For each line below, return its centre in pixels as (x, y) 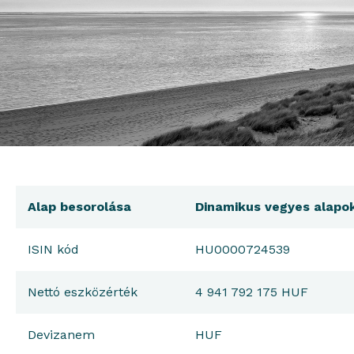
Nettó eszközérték (83, 292)
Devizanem (61, 335)
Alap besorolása (79, 207)
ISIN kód (53, 249)
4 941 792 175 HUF (252, 292)
